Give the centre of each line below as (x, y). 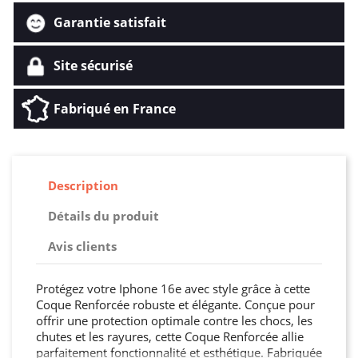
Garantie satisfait (110, 22)
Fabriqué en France (115, 108)
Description (83, 186)
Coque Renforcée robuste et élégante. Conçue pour (175, 304)
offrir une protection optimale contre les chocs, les (174, 320)
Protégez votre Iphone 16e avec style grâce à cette (173, 288)
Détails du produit (103, 216)
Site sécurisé (93, 65)
